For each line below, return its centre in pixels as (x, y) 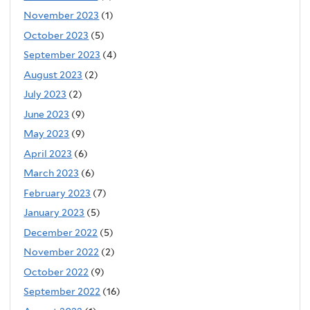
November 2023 (62, 16)
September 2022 (62, 292)
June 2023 (47, 114)
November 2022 (62, 252)
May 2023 (47, 134)
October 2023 (56, 35)
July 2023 (45, 94)
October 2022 (56, 272)
